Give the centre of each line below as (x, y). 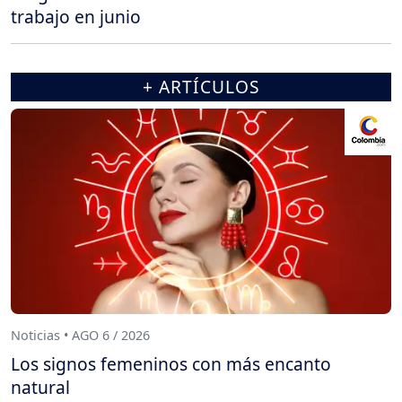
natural (40, 387)
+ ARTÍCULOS (201, 86)
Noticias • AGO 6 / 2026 (80, 336)
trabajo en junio (76, 16)
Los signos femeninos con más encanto (171, 363)
